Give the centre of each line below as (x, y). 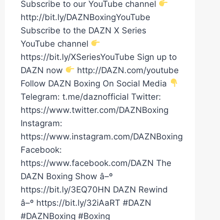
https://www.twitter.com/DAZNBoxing (94, 110)
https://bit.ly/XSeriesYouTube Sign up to (98, 57)
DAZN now (43, 70)
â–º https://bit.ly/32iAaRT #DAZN (86, 203)
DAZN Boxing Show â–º (67, 176)
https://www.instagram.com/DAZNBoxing (101, 136)
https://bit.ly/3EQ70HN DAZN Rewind (94, 189)
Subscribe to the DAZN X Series (83, 30)
